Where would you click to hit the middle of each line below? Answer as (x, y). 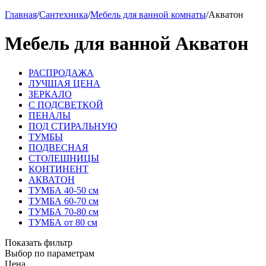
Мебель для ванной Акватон (126, 44)
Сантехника (64, 15)
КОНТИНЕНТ (58, 169)
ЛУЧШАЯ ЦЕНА (64, 83)
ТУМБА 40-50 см (64, 190)
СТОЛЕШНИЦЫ (64, 158)
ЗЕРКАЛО (50, 94)
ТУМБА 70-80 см (64, 211)
